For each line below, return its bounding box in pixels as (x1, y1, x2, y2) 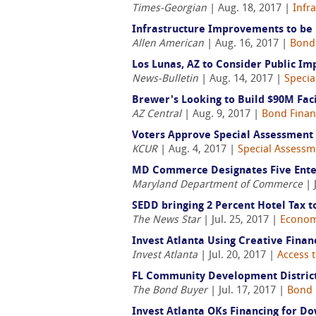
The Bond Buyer (132, 286, 207, 296)
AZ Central (132, 109, 181, 120)
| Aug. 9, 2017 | (181, 109, 262, 120)
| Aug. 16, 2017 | (204, 39, 290, 49)
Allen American (132, 39, 204, 49)
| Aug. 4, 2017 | (157, 145, 238, 155)
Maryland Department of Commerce (132, 180, 303, 190)
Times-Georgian (132, 4, 207, 14)
